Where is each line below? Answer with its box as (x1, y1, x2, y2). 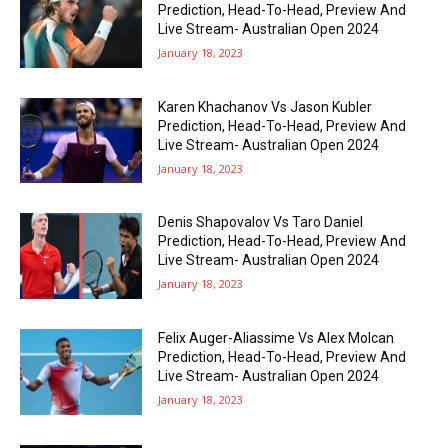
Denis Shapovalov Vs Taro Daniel (158, 214, 364, 231)
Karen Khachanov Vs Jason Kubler (158, 98, 373, 115)
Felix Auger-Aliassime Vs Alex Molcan (158, 330, 395, 346)
